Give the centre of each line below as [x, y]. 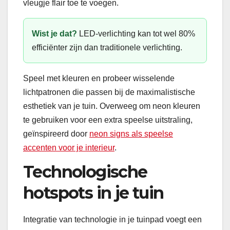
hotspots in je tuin [93, 193]
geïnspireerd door [56, 134]
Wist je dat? [54, 34]
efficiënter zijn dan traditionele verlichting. [107, 48]
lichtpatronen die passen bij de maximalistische [109, 92]
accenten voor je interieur [69, 148]
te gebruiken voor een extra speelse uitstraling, [108, 120]
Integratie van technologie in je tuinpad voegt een [112, 219]
